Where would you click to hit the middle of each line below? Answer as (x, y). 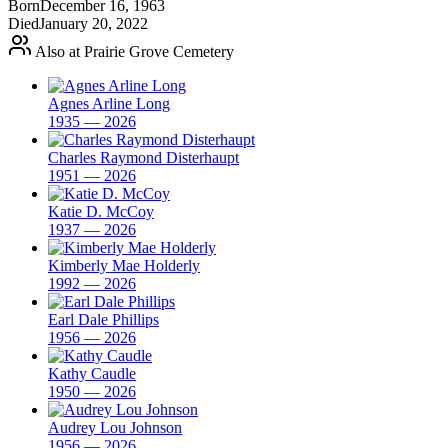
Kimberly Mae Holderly (124, 265)
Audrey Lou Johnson (115, 427)
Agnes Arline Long (109, 103)
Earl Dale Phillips (103, 319)
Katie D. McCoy (101, 211)
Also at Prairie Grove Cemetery (133, 51)
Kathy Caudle (92, 373)
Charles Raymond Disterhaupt (143, 157)
